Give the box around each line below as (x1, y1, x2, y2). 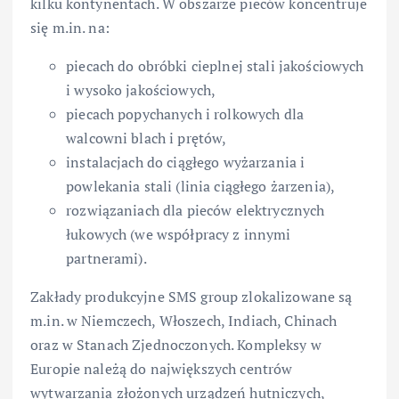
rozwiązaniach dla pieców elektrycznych (66, 200, 325, 221)
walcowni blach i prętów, (66, 128, 227, 149)
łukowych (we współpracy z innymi (66, 224, 291, 245)
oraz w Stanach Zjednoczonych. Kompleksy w (30, 335, 322, 355)
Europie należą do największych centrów (30, 359, 293, 379)
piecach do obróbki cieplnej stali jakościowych (66, 56, 364, 77)
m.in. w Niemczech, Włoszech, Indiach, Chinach (30, 311, 338, 331)
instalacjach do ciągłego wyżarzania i (66, 152, 305, 173)
